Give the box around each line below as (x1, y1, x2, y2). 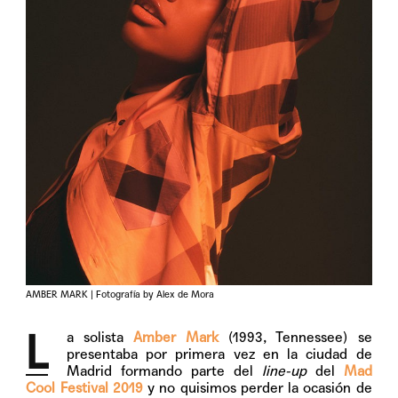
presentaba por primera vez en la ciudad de (66, 346, 372, 363)
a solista (66, 329, 134, 346)
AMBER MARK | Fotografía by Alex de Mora (26, 289, 215, 301)
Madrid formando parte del (66, 362, 262, 380)
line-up (261, 362, 306, 380)
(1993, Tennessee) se (219, 329, 372, 346)
